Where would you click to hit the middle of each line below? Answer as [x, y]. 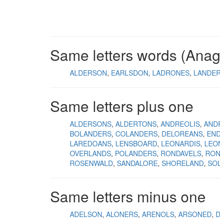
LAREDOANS [91, 143]
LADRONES [171, 73]
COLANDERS [137, 134]
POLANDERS [136, 153]
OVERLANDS [90, 153]
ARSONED [195, 214]
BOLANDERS [91, 134]
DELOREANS [182, 134]
